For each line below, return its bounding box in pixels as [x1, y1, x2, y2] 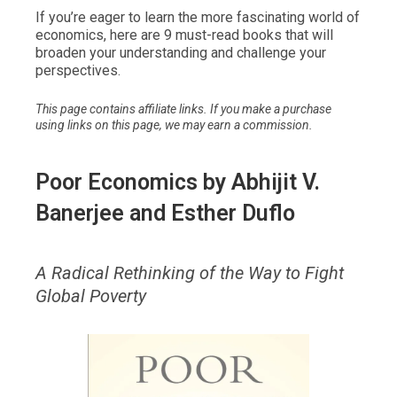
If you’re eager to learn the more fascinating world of [35, 9, 360, 27]
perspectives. [35, 62, 121, 80]
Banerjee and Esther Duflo [35, 199, 295, 226]
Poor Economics [35, 168, 198, 195]
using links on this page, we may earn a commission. [35, 118, 313, 133]
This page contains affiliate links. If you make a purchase [35, 102, 331, 117]
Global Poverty [35, 285, 146, 307]
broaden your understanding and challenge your [35, 44, 326, 62]
